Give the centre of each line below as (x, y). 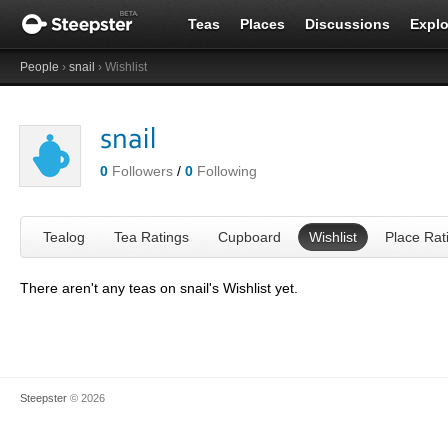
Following (227, 171)
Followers (142, 171)
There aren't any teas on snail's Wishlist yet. (159, 288)
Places (262, 24)
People (39, 67)
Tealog (64, 237)
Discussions (347, 24)
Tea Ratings (151, 237)
